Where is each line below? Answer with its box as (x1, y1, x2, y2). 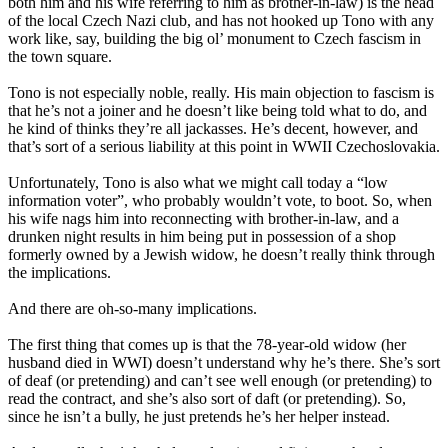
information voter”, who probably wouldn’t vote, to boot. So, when (8, 191, 432, 209)
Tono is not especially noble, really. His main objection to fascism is (8, 83, 434, 101)
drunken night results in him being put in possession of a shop (8, 227, 396, 245)
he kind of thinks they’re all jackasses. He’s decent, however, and (8, 119, 418, 137)
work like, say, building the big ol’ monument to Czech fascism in (8, 29, 421, 47)
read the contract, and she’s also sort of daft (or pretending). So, (8, 389, 406, 407)
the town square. (8, 47, 112, 65)
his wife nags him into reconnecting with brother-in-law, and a (8, 209, 399, 227)
